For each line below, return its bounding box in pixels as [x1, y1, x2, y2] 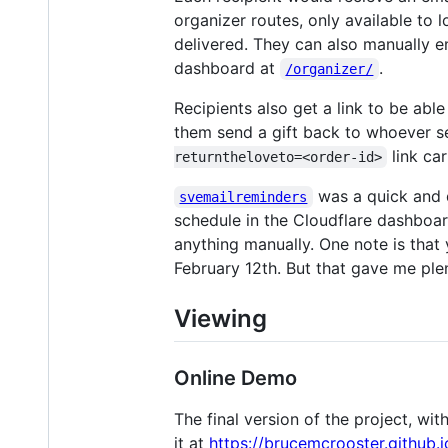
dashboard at [174, 57, 280, 78]
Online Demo [174, 365, 297, 390]
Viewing [174, 303, 267, 333]
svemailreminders [179, 188, 308, 205]
